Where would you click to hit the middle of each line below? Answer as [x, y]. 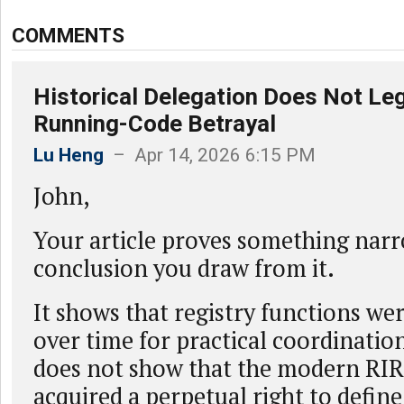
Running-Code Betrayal [155, 124]
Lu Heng [69, 155]
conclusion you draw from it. [184, 268]
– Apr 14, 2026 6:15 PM [210, 155]
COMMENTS [69, 35]
